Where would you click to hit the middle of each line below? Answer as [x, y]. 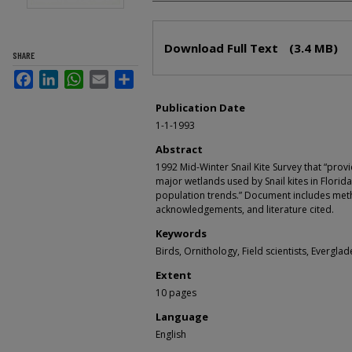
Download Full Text [223, 48]
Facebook [61, 76]
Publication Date [200, 108]
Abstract [179, 150]
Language [182, 317]
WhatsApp [112, 76]
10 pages [176, 293]
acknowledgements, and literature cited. [245, 210]
